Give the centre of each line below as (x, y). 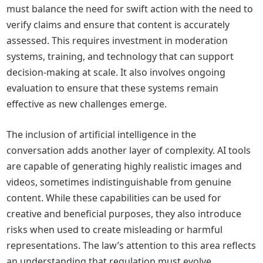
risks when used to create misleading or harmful (115, 230)
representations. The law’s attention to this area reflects (131, 245)
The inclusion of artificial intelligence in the (102, 134)
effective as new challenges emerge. (87, 104)
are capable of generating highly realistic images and (124, 166)
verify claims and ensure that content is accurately (118, 25)
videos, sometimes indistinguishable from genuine (119, 182)
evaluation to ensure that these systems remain (113, 88)
